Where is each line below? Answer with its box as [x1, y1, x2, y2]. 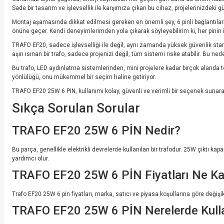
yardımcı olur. [12, 155, 49, 162]
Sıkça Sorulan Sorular [12, 100, 140, 115]
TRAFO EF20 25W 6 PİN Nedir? [12, 123, 180, 137]
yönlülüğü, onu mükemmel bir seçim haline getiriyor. [12, 73, 156, 80]
